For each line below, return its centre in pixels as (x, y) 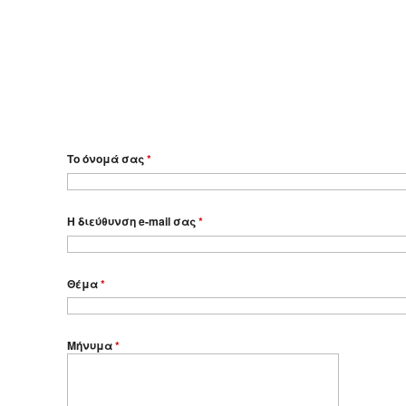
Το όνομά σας (107, 159)
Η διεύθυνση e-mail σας (133, 222)
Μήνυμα (91, 346)
